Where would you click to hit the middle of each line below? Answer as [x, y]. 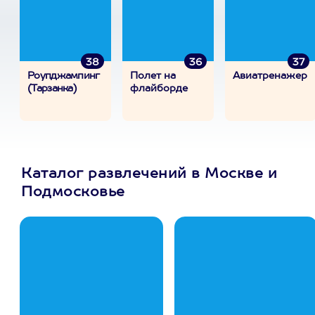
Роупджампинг [64, 76]
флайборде [159, 89]
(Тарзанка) [52, 89]
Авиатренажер [270, 76]
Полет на [153, 76]
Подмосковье [73, 193]
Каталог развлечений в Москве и [149, 174]
